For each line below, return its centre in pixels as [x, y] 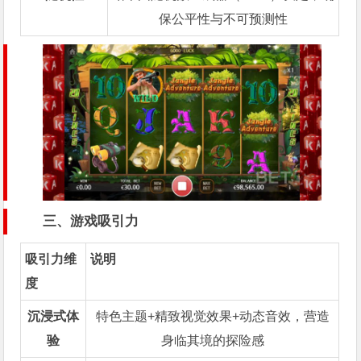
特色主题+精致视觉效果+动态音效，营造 [212, 317]
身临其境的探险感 [212, 341]
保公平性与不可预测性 [224, 19]
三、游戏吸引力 [91, 222]
